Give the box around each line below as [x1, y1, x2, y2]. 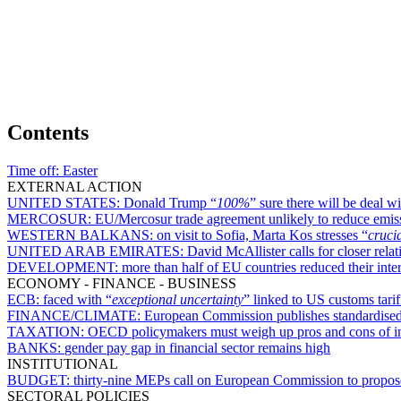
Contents [7, 120, 89, 144]
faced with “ [43, 291, 112, 307]
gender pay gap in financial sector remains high [64, 339, 330, 355]
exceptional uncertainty [112, 291, 243, 307]
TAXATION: [7, 323, 88, 339]
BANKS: [7, 339, 64, 355]
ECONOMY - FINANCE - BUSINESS [7, 275, 236, 291]
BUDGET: [7, 371, 73, 388]
